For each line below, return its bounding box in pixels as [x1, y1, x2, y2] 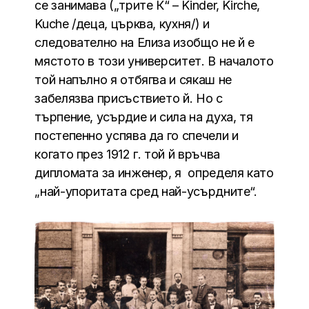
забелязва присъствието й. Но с [34, 90, 223, 106]
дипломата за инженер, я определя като [34, 165, 274, 180]
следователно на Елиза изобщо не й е [34, 34, 255, 50]
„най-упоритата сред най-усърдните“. [34, 183, 257, 199]
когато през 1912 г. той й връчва [34, 146, 227, 161]
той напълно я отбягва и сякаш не [34, 72, 232, 87]
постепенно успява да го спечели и [34, 128, 239, 143]
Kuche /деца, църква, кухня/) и [34, 16, 210, 31]
